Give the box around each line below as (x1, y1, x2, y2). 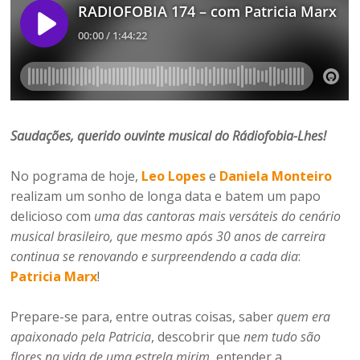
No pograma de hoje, (10, 166, 142, 185)
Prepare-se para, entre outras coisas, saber (10, 307, 277, 325)
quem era (276, 307, 331, 325)
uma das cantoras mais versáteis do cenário (94, 207, 342, 225)
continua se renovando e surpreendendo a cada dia (10, 247, 299, 265)
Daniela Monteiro (219, 166, 333, 185)
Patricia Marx (10, 267, 98, 285)
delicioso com (10, 207, 95, 225)
